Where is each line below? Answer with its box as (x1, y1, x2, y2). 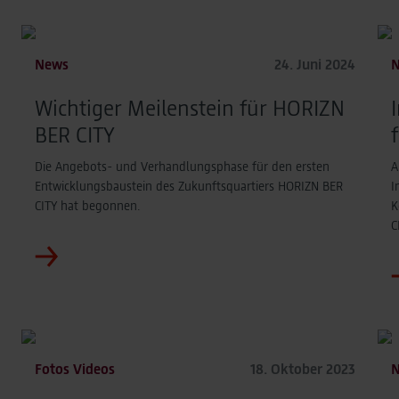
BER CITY (35, 121, 115, 147)
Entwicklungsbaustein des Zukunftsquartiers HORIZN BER (35, 178, 343, 193)
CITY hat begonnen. (35, 198, 140, 213)
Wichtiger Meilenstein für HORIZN (35, 94, 345, 120)
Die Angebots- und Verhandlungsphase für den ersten (35, 159, 330, 174)
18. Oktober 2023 (250, 360, 355, 377)
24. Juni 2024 (274, 55, 355, 72)
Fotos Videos (35, 360, 115, 377)
